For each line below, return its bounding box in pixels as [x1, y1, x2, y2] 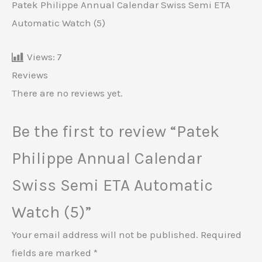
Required [201, 228, 242, 240]
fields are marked [12, 246, 94, 258]
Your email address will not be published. [12, 228, 198, 240]
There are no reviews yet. [12, 87, 123, 99]
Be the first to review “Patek [12, 121, 219, 141]
